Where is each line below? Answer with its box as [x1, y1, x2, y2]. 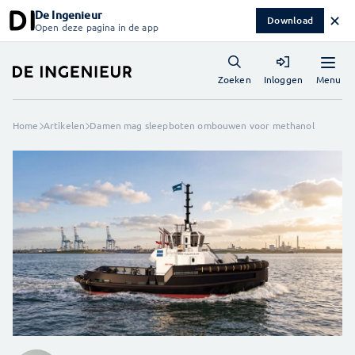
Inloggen [263, 73, 303, 86]
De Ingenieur [35, 7, 102, 22]
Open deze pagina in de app [35, 21, 158, 33]
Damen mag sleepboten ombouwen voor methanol [90, 119, 315, 132]
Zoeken [217, 73, 251, 86]
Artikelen [43, 119, 86, 132]
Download [267, 13, 313, 27]
